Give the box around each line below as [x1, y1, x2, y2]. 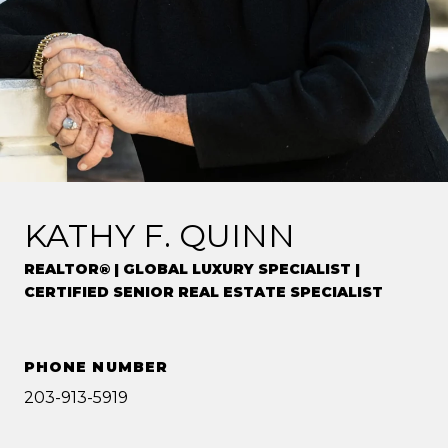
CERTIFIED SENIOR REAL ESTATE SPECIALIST [24, 283, 383, 302]
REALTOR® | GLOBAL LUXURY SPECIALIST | [24, 260, 360, 279]
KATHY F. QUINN [24, 216, 295, 256]
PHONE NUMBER [24, 358, 168, 377]
